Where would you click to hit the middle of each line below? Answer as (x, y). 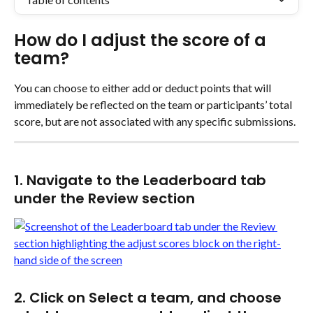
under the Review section (104, 199)
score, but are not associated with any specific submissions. (155, 121)
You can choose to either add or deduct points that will (144, 88)
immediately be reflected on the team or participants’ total (154, 104)
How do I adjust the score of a (142, 40)
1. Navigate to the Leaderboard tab (142, 181)
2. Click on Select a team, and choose (150, 298)
